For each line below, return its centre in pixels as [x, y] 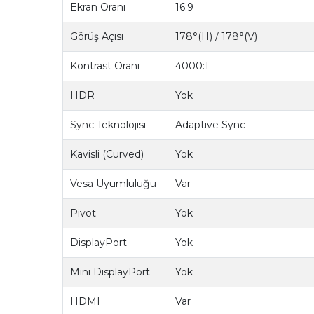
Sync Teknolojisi [108, 125]
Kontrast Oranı [105, 66]
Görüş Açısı [97, 37]
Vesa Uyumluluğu [114, 184]
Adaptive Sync [211, 125]
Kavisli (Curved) [107, 155]
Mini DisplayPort [110, 272]
